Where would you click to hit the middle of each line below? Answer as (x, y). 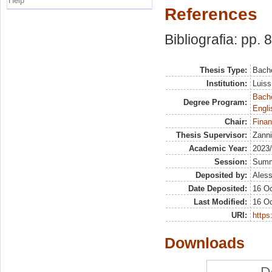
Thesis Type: (223, 70)
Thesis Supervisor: (211, 135)
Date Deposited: (217, 189)
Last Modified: (220, 202)
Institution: (226, 83)
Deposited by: (221, 175)
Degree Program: (215, 102)
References (211, 14)
